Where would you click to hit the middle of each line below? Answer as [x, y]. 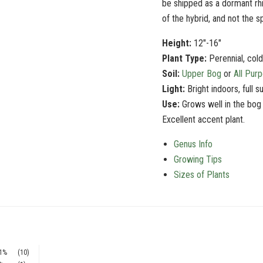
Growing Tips [198, 159]
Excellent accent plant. [203, 119]
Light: [173, 89]
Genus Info [193, 144]
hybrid [197, 18]
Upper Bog [201, 74]
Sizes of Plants [201, 175]
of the [174, 18]
